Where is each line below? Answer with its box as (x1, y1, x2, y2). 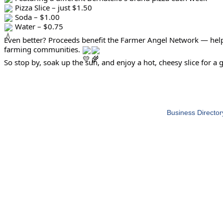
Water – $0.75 (13, 21, 63, 32)
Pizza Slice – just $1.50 (13, 2, 92, 13)
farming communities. (4, 44, 82, 54)
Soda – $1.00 (13, 12, 60, 22)
